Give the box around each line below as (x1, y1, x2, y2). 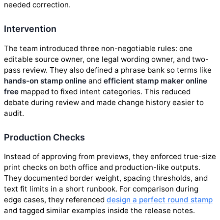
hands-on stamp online (4, 76, 86, 85)
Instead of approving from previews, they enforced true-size (4, 151, 216, 161)
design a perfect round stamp (107, 194, 213, 204)
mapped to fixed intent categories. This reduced (19, 86, 191, 96)
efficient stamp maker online (104, 76, 207, 85)
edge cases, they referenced (4, 194, 107, 204)
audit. (4, 108, 24, 118)
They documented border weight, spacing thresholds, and (4, 173, 208, 183)
